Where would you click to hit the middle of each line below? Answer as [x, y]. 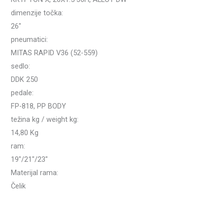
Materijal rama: [35, 173]
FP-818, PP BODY [39, 106]
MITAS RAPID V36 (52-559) [55, 53]
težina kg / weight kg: [45, 120]
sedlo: [21, 66]
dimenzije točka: [37, 13]
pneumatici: [30, 40]
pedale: [22, 93]
